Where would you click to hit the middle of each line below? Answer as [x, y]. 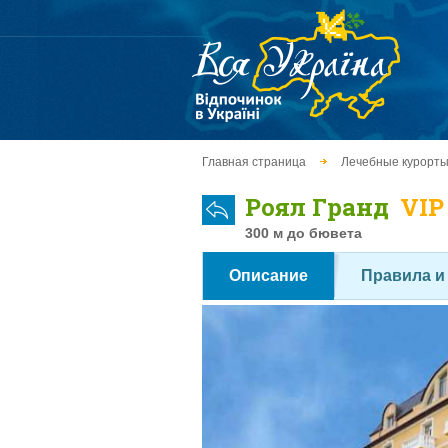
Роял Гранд [320, 207]
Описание [268, 275]
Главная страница [254, 162]
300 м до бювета [303, 233]
